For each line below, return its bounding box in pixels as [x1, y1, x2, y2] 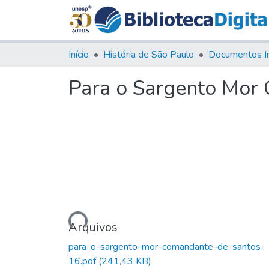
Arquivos [68, 219, 118, 235]
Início [68, 47, 89, 61]
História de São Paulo [103, 47, 194, 61]
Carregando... [31, 213, 86, 231]
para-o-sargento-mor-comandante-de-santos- [68, 240, 265, 253]
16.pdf [68, 254, 98, 268]
